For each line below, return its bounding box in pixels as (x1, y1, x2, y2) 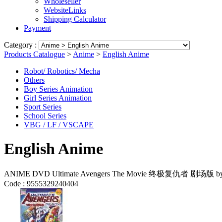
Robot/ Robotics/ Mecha (24, 67, 100, 75)
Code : (4, 179, 25, 188)
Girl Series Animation (24, 94, 92, 102)
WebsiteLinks (44, 6, 86, 14)
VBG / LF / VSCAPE (24, 120, 94, 129)
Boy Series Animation (24, 85, 93, 93)
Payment (24, 24, 51, 32)
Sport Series (24, 103, 61, 111)
